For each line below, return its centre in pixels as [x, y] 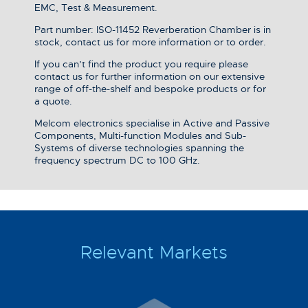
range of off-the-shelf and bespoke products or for [150, 89]
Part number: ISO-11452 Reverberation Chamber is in [153, 30]
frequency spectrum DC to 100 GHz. [117, 161]
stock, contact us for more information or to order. [150, 42]
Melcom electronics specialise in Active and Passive [152, 123]
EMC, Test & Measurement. [96, 8]
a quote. [53, 101]
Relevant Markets [154, 253]
